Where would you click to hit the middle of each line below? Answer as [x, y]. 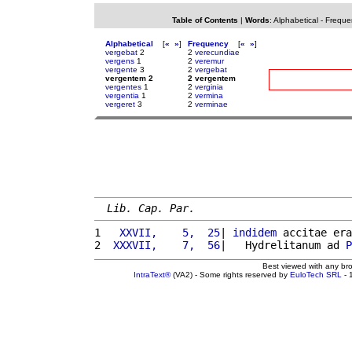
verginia [209, 87]
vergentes [123, 87]
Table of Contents [205, 20]
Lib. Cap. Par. [151, 208]
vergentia [122, 95]
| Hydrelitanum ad [283, 245]
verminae [211, 104]
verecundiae [217, 52]
